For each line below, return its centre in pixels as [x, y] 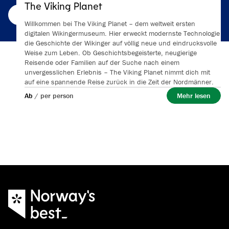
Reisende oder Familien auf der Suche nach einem [102, 62]
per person [57, 95]
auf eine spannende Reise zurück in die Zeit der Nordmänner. [119, 82]
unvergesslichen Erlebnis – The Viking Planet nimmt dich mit [117, 72]
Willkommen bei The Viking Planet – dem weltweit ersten [110, 24]
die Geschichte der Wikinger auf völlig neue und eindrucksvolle [121, 43]
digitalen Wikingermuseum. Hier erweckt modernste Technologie [122, 33]
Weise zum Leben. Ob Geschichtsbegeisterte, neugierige [111, 53]
